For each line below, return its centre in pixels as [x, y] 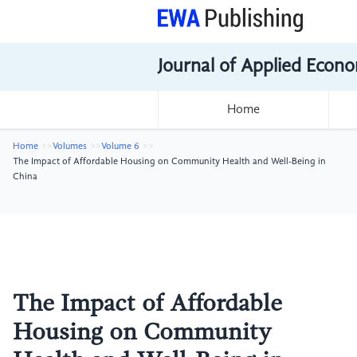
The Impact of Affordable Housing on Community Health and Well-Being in [169, 162]
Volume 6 [120, 147]
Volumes [70, 147]
